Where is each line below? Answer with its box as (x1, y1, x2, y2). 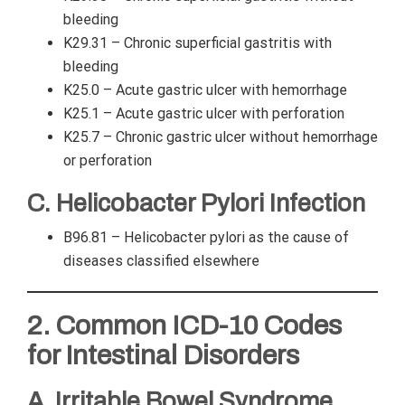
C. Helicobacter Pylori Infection (27, 190, 365, 217)
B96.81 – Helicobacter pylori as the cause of (63, 229, 349, 246)
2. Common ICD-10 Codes (27, 311, 342, 340)
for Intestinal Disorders (27, 341, 299, 370)
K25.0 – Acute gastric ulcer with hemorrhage (63, 81, 347, 99)
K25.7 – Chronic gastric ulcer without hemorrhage (63, 128, 378, 146)
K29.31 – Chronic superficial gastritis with (63, 34, 332, 52)
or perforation (63, 152, 152, 169)
